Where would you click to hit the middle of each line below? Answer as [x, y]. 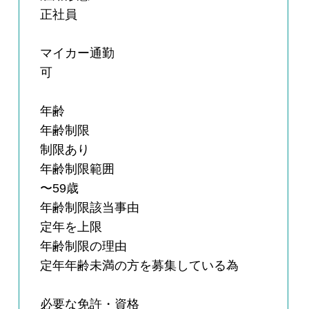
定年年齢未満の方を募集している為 [140, 266]
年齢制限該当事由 [90, 208]
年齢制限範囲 [78, 169]
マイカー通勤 [78, 53]
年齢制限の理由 [84, 247]
